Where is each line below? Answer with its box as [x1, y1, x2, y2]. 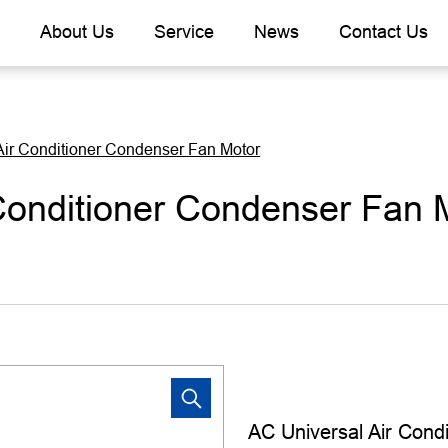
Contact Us [339, 21, 428, 42]
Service [154, 21, 214, 42]
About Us [40, 21, 114, 42]
